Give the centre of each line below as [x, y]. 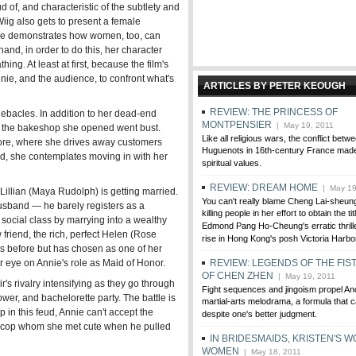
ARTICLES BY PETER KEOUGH [275, 86]
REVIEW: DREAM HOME [264, 188]
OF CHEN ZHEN [238, 276]
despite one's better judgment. [259, 315]
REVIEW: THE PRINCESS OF [274, 112]
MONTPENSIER [237, 125]
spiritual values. [232, 164]
